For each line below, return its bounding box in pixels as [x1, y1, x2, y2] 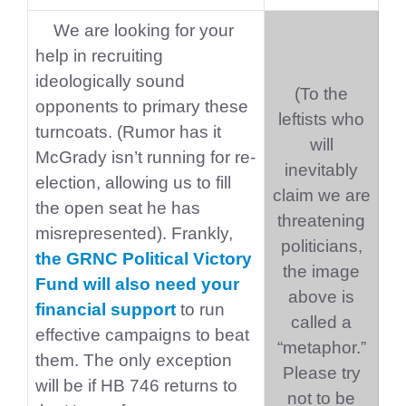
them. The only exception [35, 351, 232, 370]
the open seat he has [35, 198, 200, 217]
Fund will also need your [35, 275, 239, 294]
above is [288, 287, 354, 306]
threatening [277, 211, 365, 230]
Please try [282, 363, 361, 382]
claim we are [272, 186, 371, 205]
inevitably [285, 160, 358, 179]
